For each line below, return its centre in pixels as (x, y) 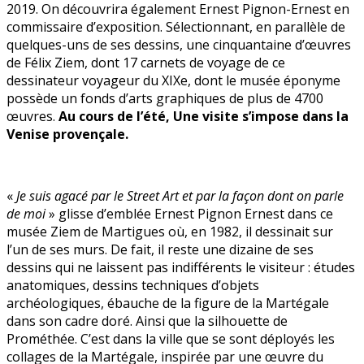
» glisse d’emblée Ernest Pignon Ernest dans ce (189, 213)
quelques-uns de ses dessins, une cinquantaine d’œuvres (179, 44)
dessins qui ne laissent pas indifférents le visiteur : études (181, 267)
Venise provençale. (67, 134)
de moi (26, 213)
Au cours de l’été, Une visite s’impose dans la (204, 116)
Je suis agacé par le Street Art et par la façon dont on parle (178, 195)
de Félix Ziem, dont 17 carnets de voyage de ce (146, 62)
